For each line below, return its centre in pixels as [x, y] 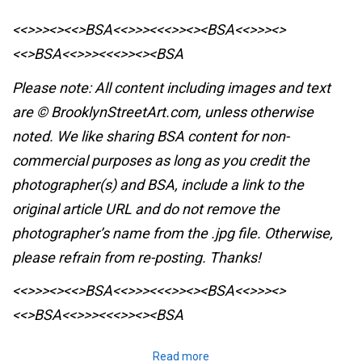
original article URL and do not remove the [146, 208]
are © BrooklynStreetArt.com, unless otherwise [163, 112]
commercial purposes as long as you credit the [161, 160]
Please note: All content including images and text [171, 87]
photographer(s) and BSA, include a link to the [158, 184]
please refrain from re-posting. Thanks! [137, 257]
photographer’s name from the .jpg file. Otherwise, [173, 233]
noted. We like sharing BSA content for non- [151, 136]
